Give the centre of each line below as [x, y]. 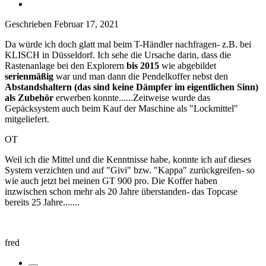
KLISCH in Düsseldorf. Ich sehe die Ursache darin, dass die [118, 55]
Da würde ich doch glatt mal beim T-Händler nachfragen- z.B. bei [128, 45]
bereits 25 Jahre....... [42, 202]
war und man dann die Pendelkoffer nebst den [142, 77]
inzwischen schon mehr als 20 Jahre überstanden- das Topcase [121, 192]
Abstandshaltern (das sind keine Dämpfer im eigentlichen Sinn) [132, 87]
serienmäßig [30, 77]
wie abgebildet [188, 66]
